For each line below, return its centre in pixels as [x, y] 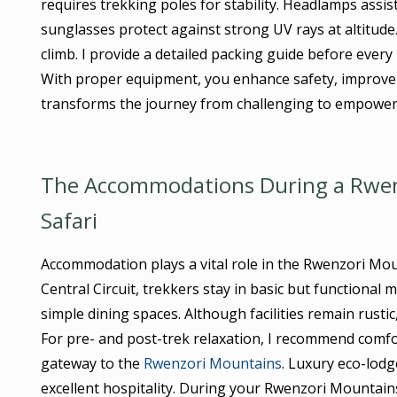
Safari [69, 220]
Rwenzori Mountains [212, 363]
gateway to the [92, 363]
